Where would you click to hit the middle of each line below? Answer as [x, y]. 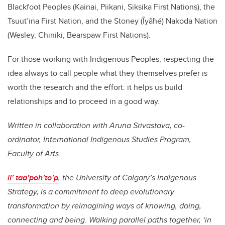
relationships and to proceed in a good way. [84, 101]
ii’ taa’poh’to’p [33, 177]
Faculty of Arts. [34, 153]
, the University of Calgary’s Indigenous [127, 177]
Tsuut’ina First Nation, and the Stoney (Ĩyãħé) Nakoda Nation [113, 21]
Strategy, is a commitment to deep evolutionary [91, 191]
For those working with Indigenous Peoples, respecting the [111, 59]
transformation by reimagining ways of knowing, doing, [104, 205]
